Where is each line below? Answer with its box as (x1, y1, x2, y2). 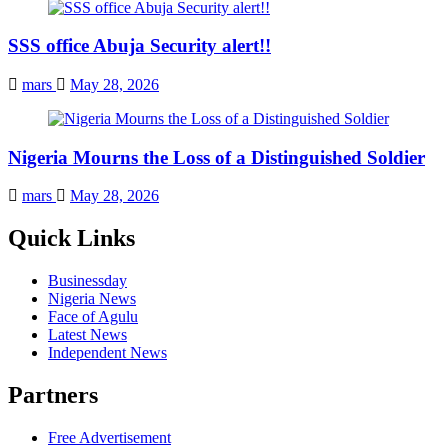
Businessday (48, 272, 127, 290)
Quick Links (8, 225, 135, 252)
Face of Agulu (48, 308, 138, 326)
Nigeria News (48, 290, 136, 308)
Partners (8, 382, 98, 409)
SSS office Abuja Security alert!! (8, 35, 271, 57)
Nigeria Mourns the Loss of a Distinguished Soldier (8, 146, 425, 168)
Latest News (48, 326, 127, 344)
